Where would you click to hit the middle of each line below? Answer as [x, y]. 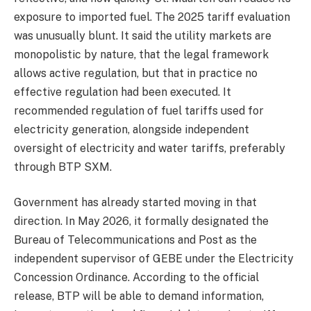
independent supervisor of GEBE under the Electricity [154, 259]
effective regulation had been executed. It [123, 92]
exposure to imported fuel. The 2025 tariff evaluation [152, 17]
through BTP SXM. [64, 167]
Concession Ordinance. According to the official [136, 278]
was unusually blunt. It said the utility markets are [143, 35]
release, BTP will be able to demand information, [139, 296]
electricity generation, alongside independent [132, 129]
